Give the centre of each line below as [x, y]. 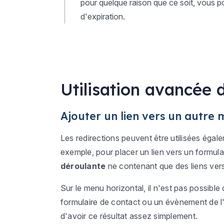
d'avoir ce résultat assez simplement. [130, 216]
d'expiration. [102, 16]
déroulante [83, 166]
